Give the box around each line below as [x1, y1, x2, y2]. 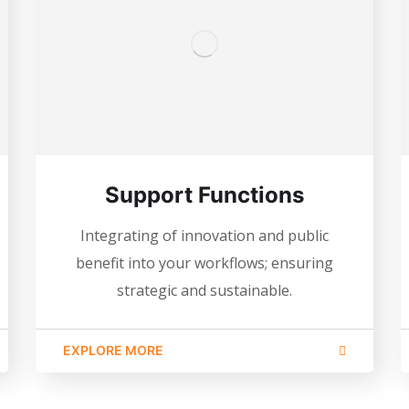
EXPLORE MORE [62, 341, 163, 358]
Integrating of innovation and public [79, 225, 329, 246]
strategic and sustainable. [116, 279, 292, 300]
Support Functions [104, 181, 304, 208]
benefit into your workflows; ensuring [75, 252, 333, 273]
